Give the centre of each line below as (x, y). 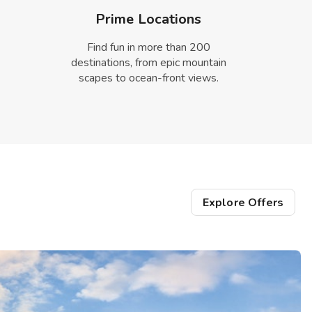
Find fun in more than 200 (148, 48)
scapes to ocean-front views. (148, 78)
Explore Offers (243, 202)
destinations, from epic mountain (148, 63)
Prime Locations (148, 19)
